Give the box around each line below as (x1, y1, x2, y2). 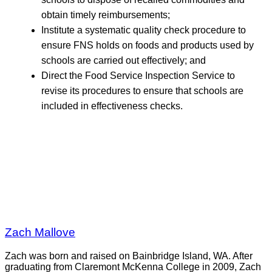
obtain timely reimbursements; (41, 9, 170, 20)
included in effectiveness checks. (41, 100, 183, 111)
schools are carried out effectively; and (41, 55, 206, 66)
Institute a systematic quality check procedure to (41, 24, 246, 35)
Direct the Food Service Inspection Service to (41, 70, 235, 81)
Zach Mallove (5, 226, 75, 239)
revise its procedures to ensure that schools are (41, 85, 243, 96)
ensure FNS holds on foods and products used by (41, 39, 254, 50)
